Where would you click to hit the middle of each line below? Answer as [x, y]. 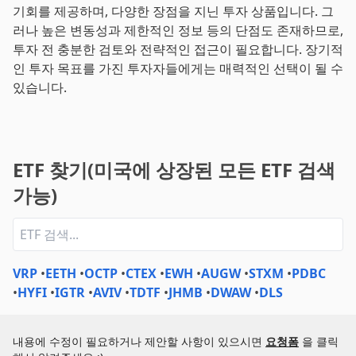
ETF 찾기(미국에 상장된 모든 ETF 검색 [174, 170]
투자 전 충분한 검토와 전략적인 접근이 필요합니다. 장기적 [178, 49]
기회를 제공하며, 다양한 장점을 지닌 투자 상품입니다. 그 [173, 11]
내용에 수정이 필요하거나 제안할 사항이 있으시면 [137, 341]
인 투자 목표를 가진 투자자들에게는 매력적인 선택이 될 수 [178, 68]
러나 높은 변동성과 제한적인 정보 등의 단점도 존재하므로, [178, 30]
